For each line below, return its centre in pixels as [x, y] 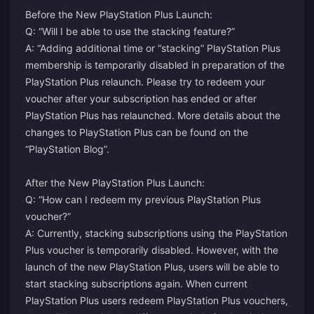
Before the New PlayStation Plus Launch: [119, 14]
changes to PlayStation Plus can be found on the [137, 132]
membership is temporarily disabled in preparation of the [155, 65]
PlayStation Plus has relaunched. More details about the [153, 115]
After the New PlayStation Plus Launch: [115, 183]
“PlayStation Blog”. [67, 149]
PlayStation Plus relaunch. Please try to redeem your [145, 82]
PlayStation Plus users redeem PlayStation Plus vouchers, [157, 300]
